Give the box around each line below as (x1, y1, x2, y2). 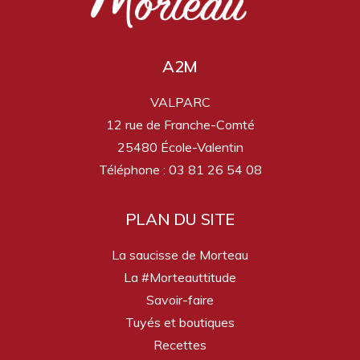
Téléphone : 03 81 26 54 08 (98, 162, 262, 178)
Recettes (153, 337, 207, 353)
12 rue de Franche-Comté (105, 117, 255, 133)
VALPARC (149, 94, 211, 110)
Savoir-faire (146, 292, 214, 308)
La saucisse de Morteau (112, 247, 248, 263)
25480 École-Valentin (117, 139, 243, 155)
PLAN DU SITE (125, 209, 235, 229)
